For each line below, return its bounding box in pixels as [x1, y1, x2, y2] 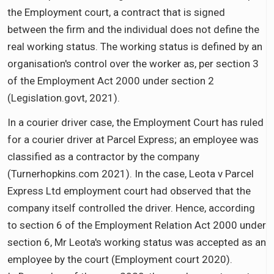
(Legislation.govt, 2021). [7, 91, 120, 104]
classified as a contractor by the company [7, 150, 199, 163]
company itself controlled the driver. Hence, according [7, 201, 255, 214]
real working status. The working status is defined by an [7, 40, 262, 53]
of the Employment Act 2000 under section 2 [7, 74, 214, 87]
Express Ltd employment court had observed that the [7, 184, 251, 197]
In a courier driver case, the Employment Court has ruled [7, 116, 264, 128]
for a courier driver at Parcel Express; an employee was [7, 133, 259, 146]
